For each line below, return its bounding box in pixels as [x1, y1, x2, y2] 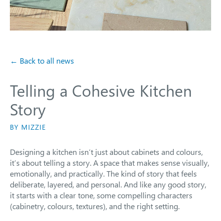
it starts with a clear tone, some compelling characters [10, 190, 192, 200]
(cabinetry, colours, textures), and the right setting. [10, 201, 180, 211]
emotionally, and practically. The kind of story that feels [10, 168, 197, 179]
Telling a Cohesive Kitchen [10, 79, 192, 101]
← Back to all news [10, 55, 74, 66]
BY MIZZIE [10, 122, 46, 132]
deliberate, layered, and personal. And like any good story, [10, 179, 206, 189]
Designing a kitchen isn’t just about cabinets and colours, [10, 147, 203, 157]
